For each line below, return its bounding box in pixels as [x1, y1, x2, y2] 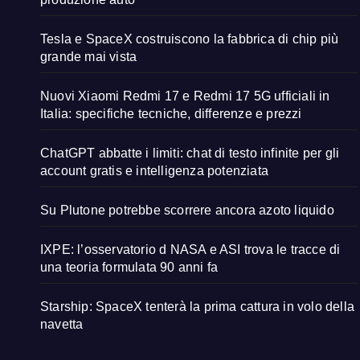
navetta [40, 317, 84, 332]
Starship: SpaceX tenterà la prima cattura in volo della [40, 300, 355, 314]
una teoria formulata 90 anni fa [40, 260, 219, 275]
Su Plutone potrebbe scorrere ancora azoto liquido [40, 203, 334, 218]
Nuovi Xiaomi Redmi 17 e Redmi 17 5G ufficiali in [40, 89, 330, 104]
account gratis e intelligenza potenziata [40, 164, 268, 178]
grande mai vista [40, 50, 137, 64]
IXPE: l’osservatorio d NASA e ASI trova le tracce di [40, 243, 341, 257]
